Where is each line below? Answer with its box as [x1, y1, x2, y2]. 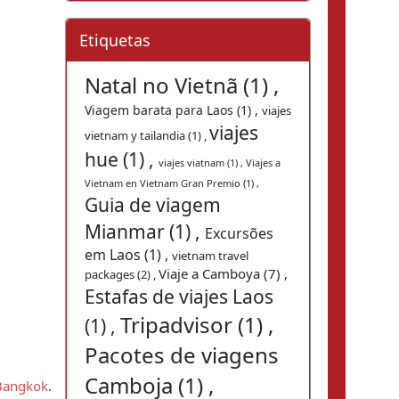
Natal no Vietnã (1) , [85, 70, 279, 100]
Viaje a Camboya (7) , [159, 265, 288, 282]
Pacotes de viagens [85, 340, 279, 370]
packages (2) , [85, 266, 159, 282]
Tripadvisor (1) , [120, 310, 273, 339]
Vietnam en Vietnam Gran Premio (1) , [85, 176, 259, 190]
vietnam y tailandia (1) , [85, 127, 209, 143]
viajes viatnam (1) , [159, 156, 246, 169]
